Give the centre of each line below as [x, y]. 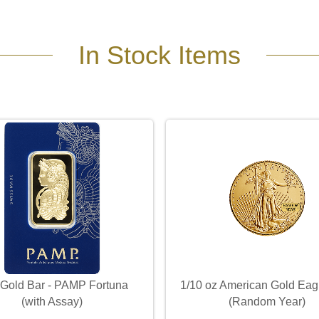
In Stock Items [159, 55]
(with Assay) [52, 301]
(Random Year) [267, 301]
